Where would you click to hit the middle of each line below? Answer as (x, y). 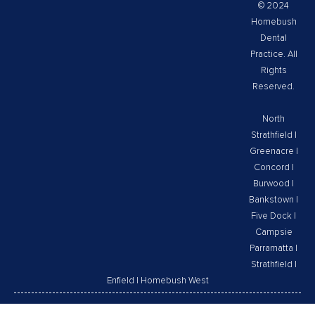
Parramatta (271, 249)
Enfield (120, 281)
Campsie (274, 232)
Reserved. (274, 87)
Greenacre (271, 152)
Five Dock (271, 216)
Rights (274, 71)
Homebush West (174, 281)
